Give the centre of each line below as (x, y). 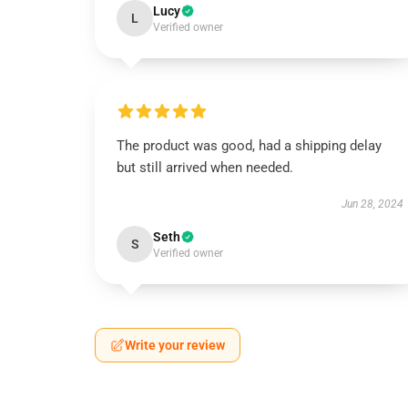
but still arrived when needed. (205, 168)
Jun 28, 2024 (372, 204)
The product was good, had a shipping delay (249, 146)
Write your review (175, 345)
